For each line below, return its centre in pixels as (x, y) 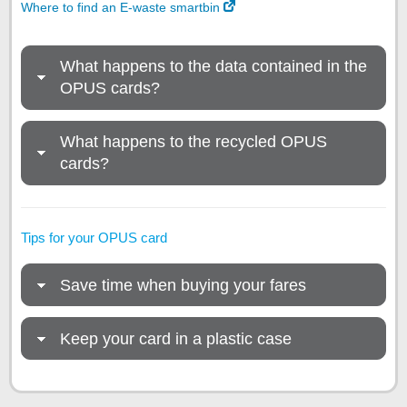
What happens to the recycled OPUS (194, 142)
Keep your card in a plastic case (176, 338)
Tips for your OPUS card (94, 238)
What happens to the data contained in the (213, 67)
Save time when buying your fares (183, 285)
